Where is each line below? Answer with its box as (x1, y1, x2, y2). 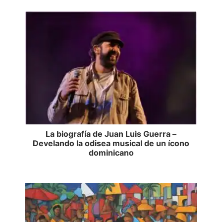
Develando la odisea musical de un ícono (33, 138, 189, 149)
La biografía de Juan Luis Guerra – (46, 129, 176, 139)
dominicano (88, 148, 134, 158)
